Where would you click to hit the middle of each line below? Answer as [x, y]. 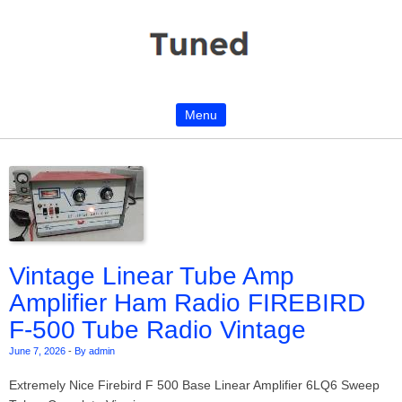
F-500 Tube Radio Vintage [157, 330]
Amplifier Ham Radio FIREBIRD [187, 303]
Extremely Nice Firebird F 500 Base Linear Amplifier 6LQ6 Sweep [194, 385]
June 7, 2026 [37, 351]
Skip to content [51, 144]
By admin [95, 351]
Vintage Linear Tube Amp [152, 276]
